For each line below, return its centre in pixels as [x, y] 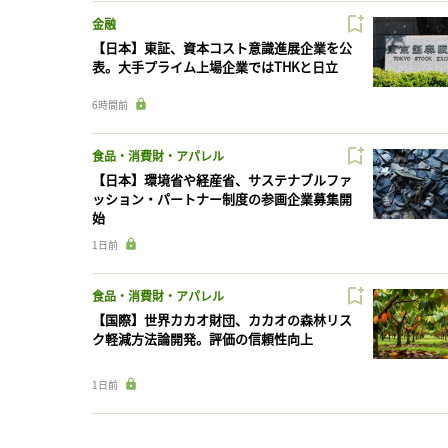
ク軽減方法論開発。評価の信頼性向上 [202, 338]
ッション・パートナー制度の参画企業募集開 [222, 198]
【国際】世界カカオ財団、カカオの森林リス [222, 319]
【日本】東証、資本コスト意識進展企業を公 [222, 47]
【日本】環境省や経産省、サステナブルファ [222, 179]
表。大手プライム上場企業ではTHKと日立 [215, 66]
